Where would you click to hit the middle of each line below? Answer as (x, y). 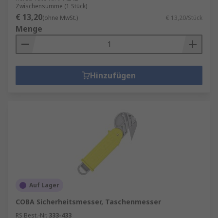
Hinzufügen (113, 75)
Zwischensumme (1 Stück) (51, 6)
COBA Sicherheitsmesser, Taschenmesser (88, 202)
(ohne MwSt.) (60, 18)
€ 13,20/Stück (184, 18)
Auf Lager (44, 185)
